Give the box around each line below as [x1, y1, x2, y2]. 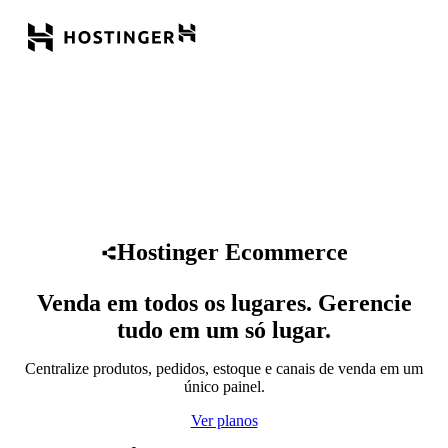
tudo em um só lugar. [117, 317, 331, 344]
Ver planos [190, 412, 258, 430]
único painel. [183, 378, 265, 396]
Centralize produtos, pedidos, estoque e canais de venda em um [25, 360, 423, 378]
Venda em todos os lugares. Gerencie [36, 290, 412, 317]
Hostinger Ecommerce [116, 239, 348, 266]
